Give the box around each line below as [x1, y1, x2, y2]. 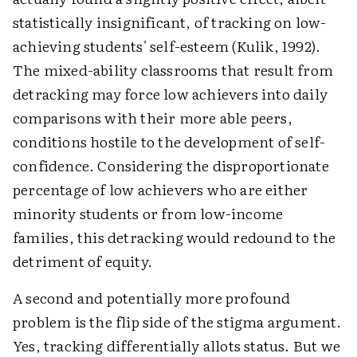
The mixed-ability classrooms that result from [13, 59, 334, 80]
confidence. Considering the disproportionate [13, 155, 329, 176]
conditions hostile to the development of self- [13, 131, 326, 152]
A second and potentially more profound [13, 287, 291, 308]
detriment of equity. [13, 250, 152, 272]
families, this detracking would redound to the [13, 226, 336, 248]
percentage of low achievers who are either [13, 178, 308, 200]
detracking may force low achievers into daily [13, 83, 328, 104]
